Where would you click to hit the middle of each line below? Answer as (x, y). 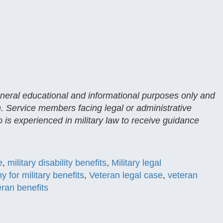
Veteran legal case (126, 175)
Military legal (136, 163)
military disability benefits (57, 163)
